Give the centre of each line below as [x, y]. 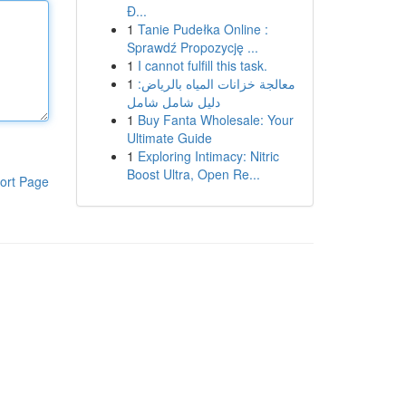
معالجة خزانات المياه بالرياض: [216, 83]
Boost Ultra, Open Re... [193, 174]
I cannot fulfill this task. [202, 65]
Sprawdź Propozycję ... [192, 47]
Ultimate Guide [169, 138]
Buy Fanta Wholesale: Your [215, 120]
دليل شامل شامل [173, 101]
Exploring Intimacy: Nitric [208, 156]
